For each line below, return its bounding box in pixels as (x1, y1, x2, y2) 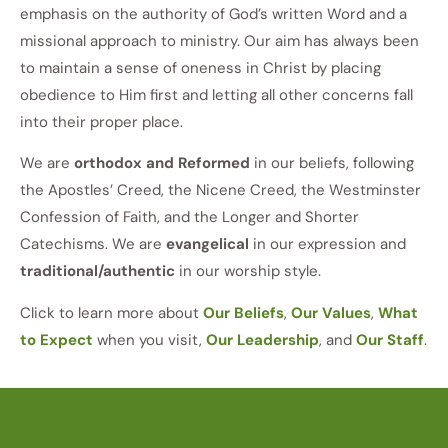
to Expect (20, 329, 93, 350)
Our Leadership (206, 329, 319, 350)
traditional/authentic (20, 261, 175, 282)
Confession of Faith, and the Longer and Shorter (20, 207, 359, 228)
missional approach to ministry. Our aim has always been (20, 30, 419, 51)
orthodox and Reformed (74, 153, 250, 174)
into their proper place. (20, 111, 183, 132)
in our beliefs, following (250, 153, 414, 174)
